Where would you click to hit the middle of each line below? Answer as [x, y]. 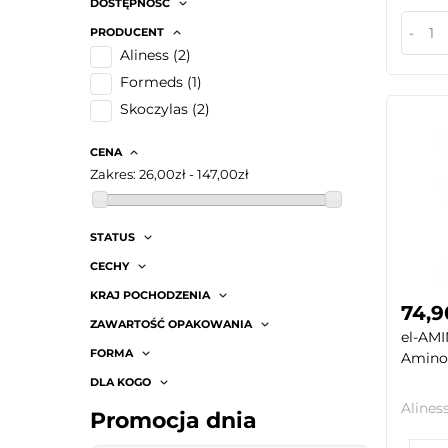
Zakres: [113, 174]
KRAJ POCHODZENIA [150, 294]
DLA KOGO [120, 381]
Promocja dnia [173, 420]
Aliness [144, 55]
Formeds [151, 82]
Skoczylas [154, 109]
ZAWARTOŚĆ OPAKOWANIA [171, 323]
